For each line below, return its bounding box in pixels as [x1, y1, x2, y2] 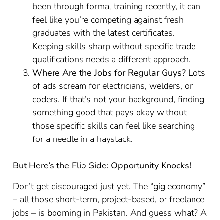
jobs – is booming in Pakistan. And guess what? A [13, 207, 207, 219]
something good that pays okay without [32, 107, 187, 118]
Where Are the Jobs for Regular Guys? [32, 67, 186, 79]
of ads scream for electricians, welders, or [32, 80, 193, 92]
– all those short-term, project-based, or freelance [13, 193, 205, 205]
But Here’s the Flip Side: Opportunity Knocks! [13, 160, 192, 171]
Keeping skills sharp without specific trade [32, 40, 196, 52]
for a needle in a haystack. [32, 133, 133, 145]
